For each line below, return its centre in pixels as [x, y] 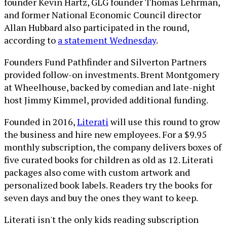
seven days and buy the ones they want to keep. [101, 198]
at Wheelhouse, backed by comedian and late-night [110, 87]
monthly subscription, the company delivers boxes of [113, 147]
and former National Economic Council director [103, 15]
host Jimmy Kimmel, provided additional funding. [106, 100]
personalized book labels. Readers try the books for [108, 185]
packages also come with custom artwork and [97, 172]
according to [31, 40]
